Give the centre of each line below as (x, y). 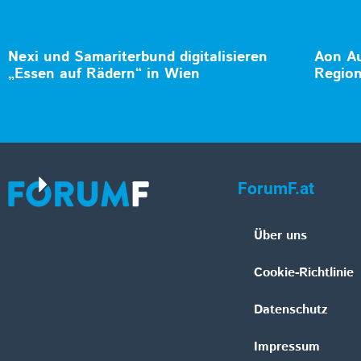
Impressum (287, 347)
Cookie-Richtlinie (304, 273)
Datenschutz (291, 310)
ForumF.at (276, 189)
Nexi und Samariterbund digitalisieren (138, 58)
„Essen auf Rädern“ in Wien (104, 75)
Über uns (280, 236)
